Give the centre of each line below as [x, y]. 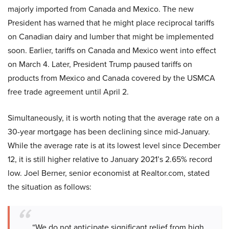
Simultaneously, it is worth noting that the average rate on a [113, 118]
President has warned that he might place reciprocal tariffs [111, 22]
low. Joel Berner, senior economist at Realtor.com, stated [109, 173]
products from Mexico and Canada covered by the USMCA [111, 78]
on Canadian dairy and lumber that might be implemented [111, 36]
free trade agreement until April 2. [68, 91]
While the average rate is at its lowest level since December [114, 145]
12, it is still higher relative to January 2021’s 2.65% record [110, 159]
